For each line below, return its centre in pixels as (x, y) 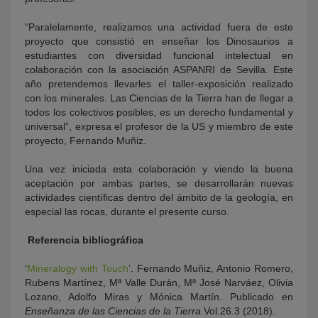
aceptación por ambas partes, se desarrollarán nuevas (159, 183)
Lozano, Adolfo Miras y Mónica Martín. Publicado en (159, 297)
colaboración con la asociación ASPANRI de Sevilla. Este (159, 70)
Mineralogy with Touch (78, 269)
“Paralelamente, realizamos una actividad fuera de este (159, 27)
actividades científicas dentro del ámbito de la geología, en (159, 198)
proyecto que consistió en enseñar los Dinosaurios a (159, 42)
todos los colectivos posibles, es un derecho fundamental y (159, 113)
